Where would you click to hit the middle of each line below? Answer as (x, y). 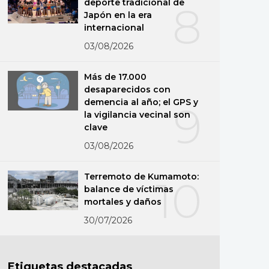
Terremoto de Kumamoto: (142, 176)
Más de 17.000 (116, 77)
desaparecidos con (128, 89)
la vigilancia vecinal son (138, 114)
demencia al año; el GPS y (141, 102)
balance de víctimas (129, 189)
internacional (114, 27)
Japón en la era (118, 15)
